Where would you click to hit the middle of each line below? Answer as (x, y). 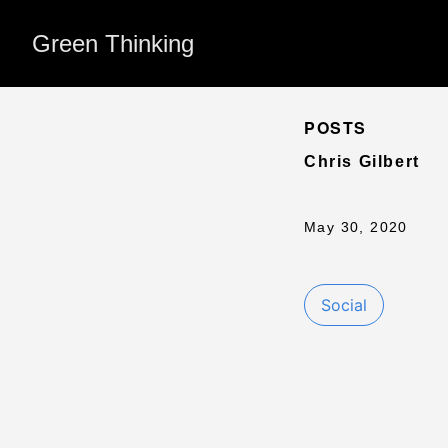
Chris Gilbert (362, 161)
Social (344, 304)
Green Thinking (113, 43)
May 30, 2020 (356, 227)
